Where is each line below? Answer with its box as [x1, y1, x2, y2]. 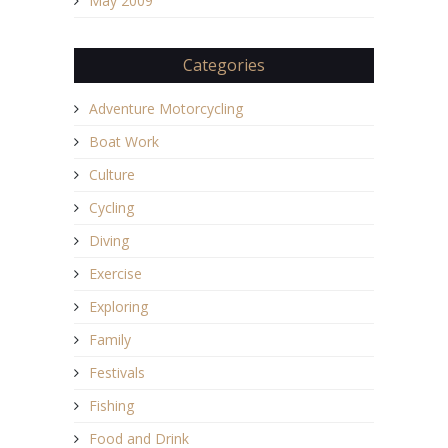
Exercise [89, 264, 142, 284]
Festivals [89, 363, 145, 383]
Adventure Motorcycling [89, 99, 243, 119]
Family [89, 330, 131, 350]
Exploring [89, 297, 148, 317]
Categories [183, 54, 265, 77]
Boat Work [89, 132, 159, 152]
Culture [89, 165, 135, 185]
